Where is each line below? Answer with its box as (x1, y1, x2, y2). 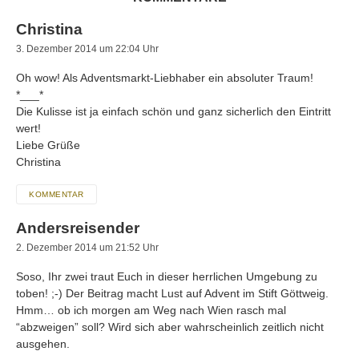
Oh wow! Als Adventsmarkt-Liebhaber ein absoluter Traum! (16, 71, 313, 85)
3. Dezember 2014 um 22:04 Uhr (16, 43, 159, 55)
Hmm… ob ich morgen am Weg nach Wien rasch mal (16, 303, 286, 317)
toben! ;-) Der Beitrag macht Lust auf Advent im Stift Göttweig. (16, 286, 329, 300)
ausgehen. (16, 337, 70, 350)
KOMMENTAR (29, 189, 84, 199)
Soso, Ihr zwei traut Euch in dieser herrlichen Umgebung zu (16, 269, 317, 283)
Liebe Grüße (16, 139, 80, 152)
